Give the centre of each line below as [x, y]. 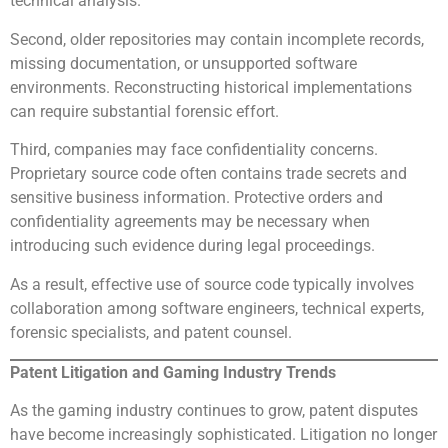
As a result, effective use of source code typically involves [212, 284]
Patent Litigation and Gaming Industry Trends [173, 372]
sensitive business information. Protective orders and [196, 198]
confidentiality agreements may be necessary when [190, 222]
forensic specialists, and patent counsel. [151, 332]
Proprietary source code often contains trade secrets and [208, 174]
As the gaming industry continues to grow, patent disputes [214, 411]
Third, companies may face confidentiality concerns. [194, 150]
